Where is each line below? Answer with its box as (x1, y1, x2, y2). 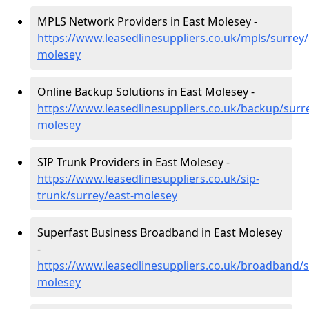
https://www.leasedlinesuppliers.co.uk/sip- (37, 171, 259, 186)
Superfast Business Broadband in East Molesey (37, 225, 282, 240)
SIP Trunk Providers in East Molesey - (37, 154, 230, 170)
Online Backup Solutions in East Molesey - (37, 84, 255, 99)
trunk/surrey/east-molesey (37, 188, 177, 203)
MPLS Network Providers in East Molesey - (37, 14, 257, 29)
